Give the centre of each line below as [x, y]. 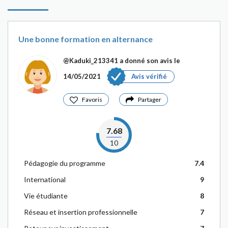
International [45, 179]
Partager [150, 99]
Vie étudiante [46, 196]
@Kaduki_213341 [91, 61]
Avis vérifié [149, 76]
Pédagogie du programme [65, 163]
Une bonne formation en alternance [85, 39]
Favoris [92, 99]
